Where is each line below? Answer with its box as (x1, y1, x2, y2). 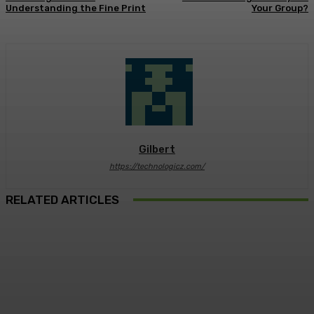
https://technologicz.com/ (109, 162, 205, 172)
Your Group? (251, 3, 308, 14)
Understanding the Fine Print (6, 3, 146, 14)
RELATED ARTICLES (6, 193, 119, 207)
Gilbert (139, 143, 175, 156)
